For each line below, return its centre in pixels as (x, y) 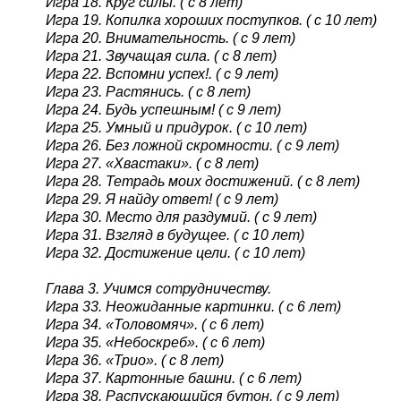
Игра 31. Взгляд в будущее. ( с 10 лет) (175, 235)
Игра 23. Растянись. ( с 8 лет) (148, 91)
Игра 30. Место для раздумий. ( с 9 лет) (181, 217)
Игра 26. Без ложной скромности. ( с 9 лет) (192, 145)
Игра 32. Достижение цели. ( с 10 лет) (175, 252)
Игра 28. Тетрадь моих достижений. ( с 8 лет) (202, 181)
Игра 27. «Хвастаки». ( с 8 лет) (152, 163)
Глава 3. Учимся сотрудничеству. (158, 288)
